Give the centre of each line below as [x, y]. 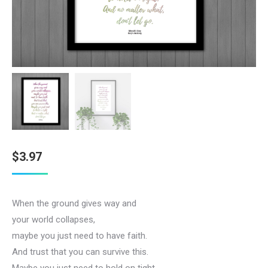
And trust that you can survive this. [80, 252]
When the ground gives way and [74, 203]
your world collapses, [54, 219]
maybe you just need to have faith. [80, 235]
